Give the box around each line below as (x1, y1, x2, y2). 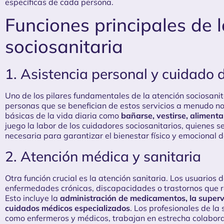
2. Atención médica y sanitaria (5, 147, 201, 165)
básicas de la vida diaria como (5, 110, 121, 120)
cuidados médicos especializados (5, 203, 130, 213)
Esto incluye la (5, 193, 60, 203)
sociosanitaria (5, 34, 123, 57)
